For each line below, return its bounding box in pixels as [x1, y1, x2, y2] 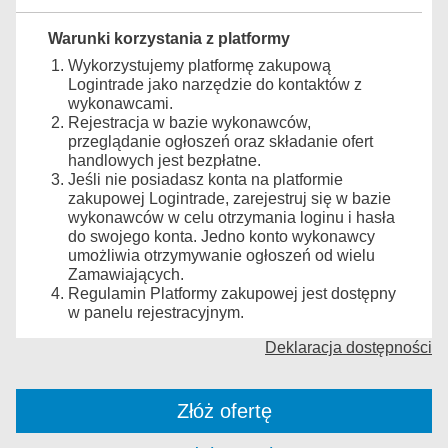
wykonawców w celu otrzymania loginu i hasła [68, 209, 395, 226]
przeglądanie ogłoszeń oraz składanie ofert [68, 133, 373, 150]
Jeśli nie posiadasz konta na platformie [68, 171, 343, 188]
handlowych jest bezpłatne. [68, 152, 261, 169]
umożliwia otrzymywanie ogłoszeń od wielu [68, 247, 375, 264]
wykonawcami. [68, 95, 173, 112]
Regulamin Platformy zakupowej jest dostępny [68, 285, 396, 302]
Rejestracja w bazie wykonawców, [68, 114, 311, 131]
